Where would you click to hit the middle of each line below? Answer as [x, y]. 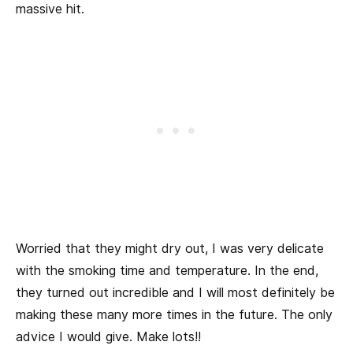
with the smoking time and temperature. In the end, [167, 271]
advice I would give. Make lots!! [108, 337]
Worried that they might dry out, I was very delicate [170, 249]
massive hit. [50, 9]
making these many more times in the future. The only [174, 315]
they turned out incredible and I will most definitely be [175, 293]
